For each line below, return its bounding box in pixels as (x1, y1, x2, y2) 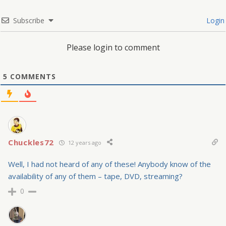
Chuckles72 (8, 137, 54, 148)
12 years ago (67, 138, 101, 146)
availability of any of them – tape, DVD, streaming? (8, 171, 183, 182)
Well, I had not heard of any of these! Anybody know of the (8, 159, 211, 169)
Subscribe (13, 16, 44, 26)
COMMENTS (8, 72, 56, 82)
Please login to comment (66, 42, 160, 53)
